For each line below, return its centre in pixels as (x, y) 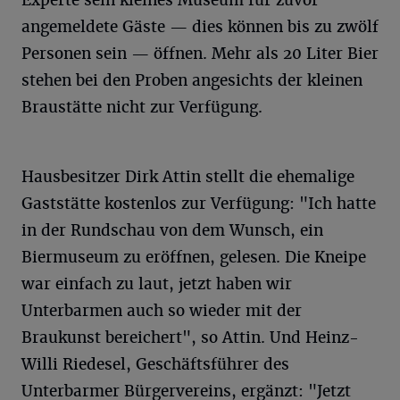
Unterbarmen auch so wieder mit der (162, 310)
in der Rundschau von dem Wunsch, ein (172, 230)
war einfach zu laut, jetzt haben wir (157, 283)
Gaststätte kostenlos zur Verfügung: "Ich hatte (199, 203)
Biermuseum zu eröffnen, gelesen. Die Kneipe (194, 257)
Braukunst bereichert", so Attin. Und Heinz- (190, 337)
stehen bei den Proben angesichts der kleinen (192, 80)
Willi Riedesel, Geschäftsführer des (155, 364)
